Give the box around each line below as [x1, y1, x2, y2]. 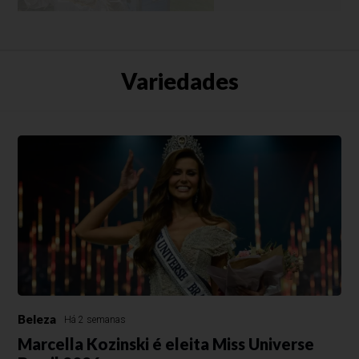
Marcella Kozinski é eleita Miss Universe [18, 334, 315, 353]
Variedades [120, 67, 239, 95]
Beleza [18, 312, 57, 326]
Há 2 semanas [64, 314, 127, 325]
